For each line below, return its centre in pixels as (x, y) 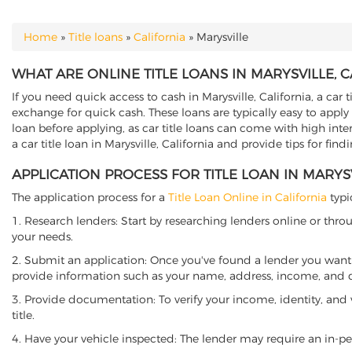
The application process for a (90, 197)
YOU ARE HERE (63, 46)
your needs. (42, 236)
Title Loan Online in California (247, 197)
